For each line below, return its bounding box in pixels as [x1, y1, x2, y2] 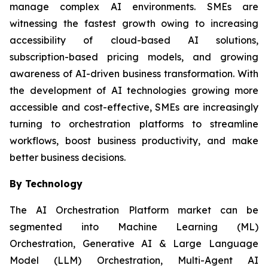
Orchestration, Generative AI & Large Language [10, 237, 258, 250]
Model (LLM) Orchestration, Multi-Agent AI [10, 254, 258, 267]
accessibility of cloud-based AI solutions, [10, 34, 258, 47]
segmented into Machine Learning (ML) [10, 221, 258, 233]
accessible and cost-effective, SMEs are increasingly [10, 101, 258, 114]
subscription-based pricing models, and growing [10, 51, 258, 63]
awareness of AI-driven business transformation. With [10, 68, 258, 80]
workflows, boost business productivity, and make [10, 135, 258, 147]
